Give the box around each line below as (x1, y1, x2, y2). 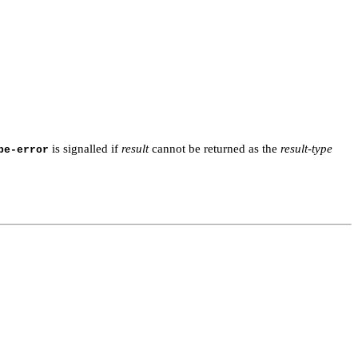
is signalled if (49, 141, 121, 155)
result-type (280, 141, 332, 155)
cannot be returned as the (149, 141, 280, 155)
